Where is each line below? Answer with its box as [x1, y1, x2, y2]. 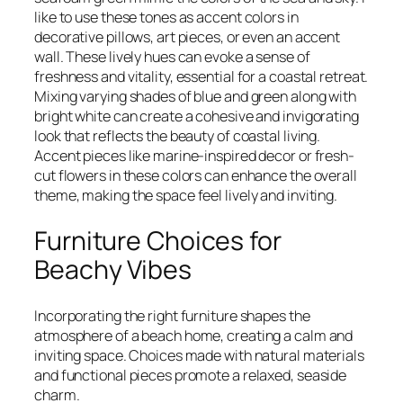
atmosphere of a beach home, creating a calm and [34, 325, 354, 345]
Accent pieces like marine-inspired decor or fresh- [34, 146, 354, 166]
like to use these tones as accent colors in [34, 7, 299, 28]
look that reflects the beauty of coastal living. [34, 126, 321, 147]
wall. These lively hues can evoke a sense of [34, 47, 310, 67]
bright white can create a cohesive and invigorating [34, 106, 359, 127]
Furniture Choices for [34, 222, 282, 258]
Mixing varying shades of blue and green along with [34, 86, 356, 107]
